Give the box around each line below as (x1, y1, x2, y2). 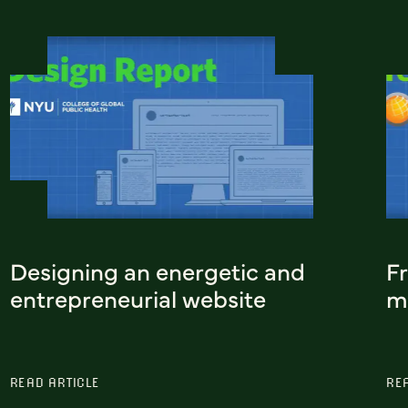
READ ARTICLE (9, 373, 100, 390)
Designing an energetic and (9, 253, 305, 287)
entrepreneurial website (9, 280, 266, 314)
